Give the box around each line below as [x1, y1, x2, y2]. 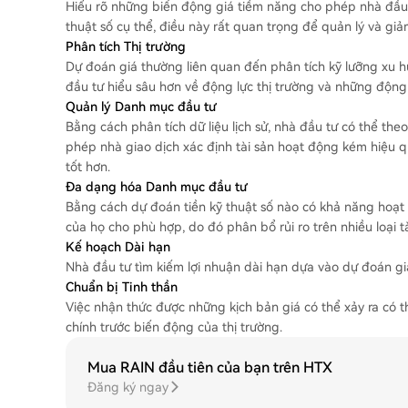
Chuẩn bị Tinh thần [66, 280, 178, 294]
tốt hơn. [66, 159, 110, 174]
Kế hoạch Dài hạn [66, 240, 170, 254]
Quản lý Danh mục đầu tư [66, 99, 217, 114]
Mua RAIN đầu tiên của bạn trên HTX [87, 359, 332, 376]
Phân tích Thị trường [66, 39, 186, 54]
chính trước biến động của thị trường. [66, 320, 282, 334]
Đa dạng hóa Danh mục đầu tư [66, 179, 248, 194]
